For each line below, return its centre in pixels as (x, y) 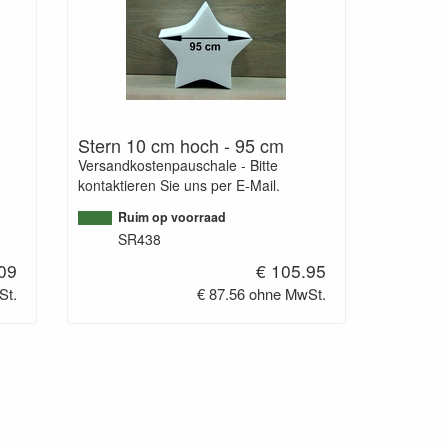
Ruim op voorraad (171, 217)
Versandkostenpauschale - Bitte (177, 165)
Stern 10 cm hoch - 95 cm (180, 145)
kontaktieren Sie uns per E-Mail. (178, 185)
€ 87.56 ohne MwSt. (262, 294)
